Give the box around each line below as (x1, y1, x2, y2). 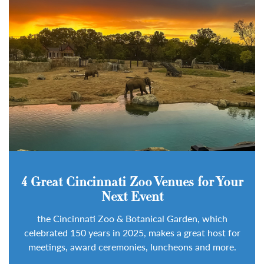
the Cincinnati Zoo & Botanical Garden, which (37, 211, 227, 225)
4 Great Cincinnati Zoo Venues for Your (21, 176, 243, 190)
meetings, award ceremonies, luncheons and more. (28, 239, 236, 253)
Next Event (101, 190, 163, 204)
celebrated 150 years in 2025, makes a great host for (24, 225, 240, 239)
